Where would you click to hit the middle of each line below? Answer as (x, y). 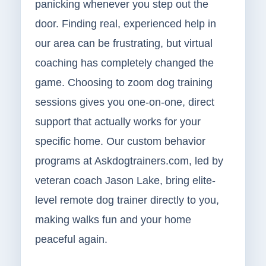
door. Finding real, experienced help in (125, 24)
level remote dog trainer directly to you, (127, 200)
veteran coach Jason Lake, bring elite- (125, 181)
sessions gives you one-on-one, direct (124, 102)
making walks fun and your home (113, 220)
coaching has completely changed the (124, 63)
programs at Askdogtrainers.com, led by (129, 161)
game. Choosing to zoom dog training (123, 83)
